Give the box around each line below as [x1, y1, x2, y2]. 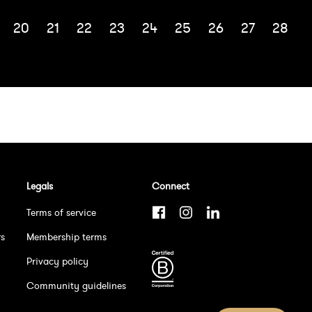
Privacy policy [26, 255, 88, 268]
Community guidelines [26, 279, 126, 292]
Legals [26, 180, 53, 193]
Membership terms [26, 231, 107, 244]
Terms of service [26, 206, 96, 219]
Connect [152, 180, 189, 193]
